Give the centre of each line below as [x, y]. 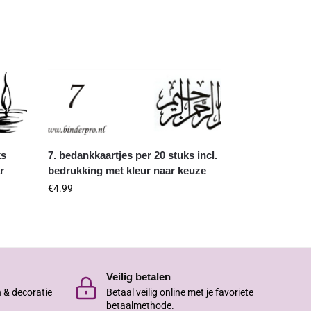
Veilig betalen [139, 277]
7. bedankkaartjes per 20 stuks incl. [133, 155]
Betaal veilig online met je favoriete [180, 292]
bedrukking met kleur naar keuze [127, 171]
